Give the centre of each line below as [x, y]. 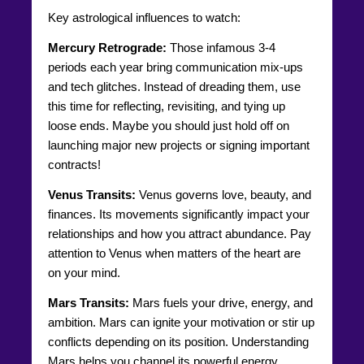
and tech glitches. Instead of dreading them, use [174, 86]
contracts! [74, 164]
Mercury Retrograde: [107, 47]
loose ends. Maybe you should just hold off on [169, 125]
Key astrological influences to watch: [144, 17]
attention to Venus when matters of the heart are [174, 253]
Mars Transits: [89, 302]
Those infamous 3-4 [221, 47]
